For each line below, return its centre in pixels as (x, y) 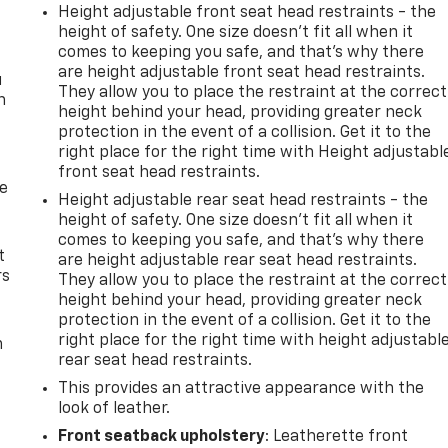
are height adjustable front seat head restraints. (242, 72)
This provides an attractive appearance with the (241, 388)
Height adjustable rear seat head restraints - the (243, 200)
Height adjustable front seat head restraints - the (247, 12)
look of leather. (114, 408)
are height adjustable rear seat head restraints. (238, 260)
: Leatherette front (337, 436)
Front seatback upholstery (162, 436)
